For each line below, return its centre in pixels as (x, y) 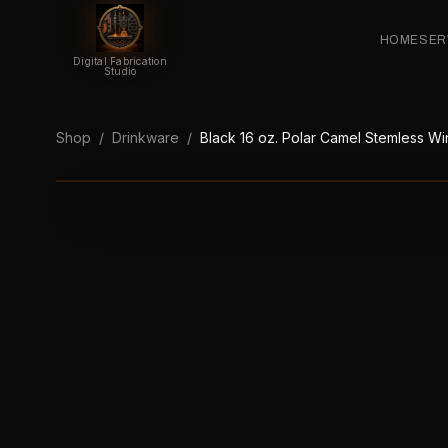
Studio (120, 71)
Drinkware (145, 137)
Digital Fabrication (120, 61)
